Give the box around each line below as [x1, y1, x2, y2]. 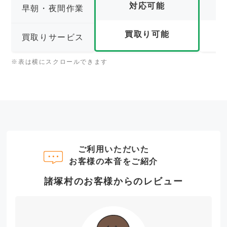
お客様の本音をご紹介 [68, 157, 158, 166]
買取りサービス [21, 33, 84, 42]
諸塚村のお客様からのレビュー [44, 176, 183, 187]
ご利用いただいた [78, 145, 149, 154]
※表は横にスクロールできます [11, 58, 108, 66]
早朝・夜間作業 [21, 4, 84, 13]
